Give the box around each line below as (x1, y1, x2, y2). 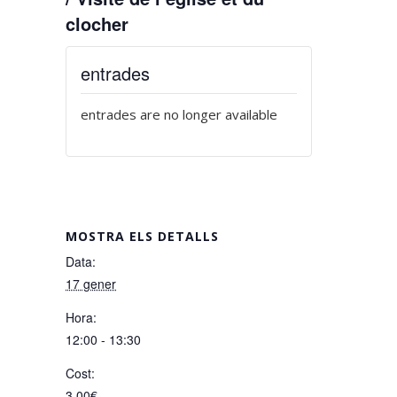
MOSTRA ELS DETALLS (66, 228, 219, 245)
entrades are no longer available (81, 105, 277, 123)
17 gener (66, 275, 116, 292)
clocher (66, 11, 128, 36)
